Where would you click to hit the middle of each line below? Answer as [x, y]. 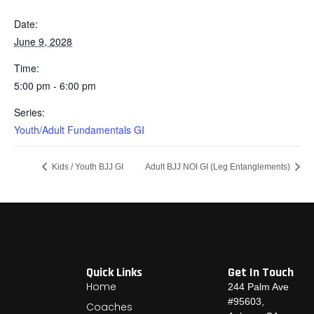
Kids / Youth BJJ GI [87, 166]
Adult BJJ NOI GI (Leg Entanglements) [219, 166]
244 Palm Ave [258, 287]
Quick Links [115, 273]
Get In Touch [260, 273]
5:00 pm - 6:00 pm [55, 85]
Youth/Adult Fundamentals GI [79, 129]
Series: [29, 112]
